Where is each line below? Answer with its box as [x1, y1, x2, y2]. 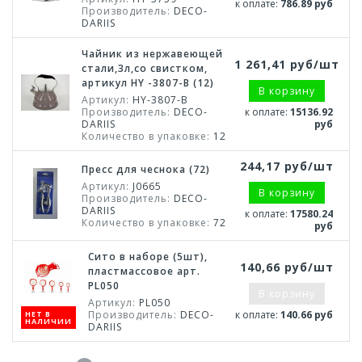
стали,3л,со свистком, [82, 61, 208, 75]
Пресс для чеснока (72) [82, 162, 210, 176]
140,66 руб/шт [239, 259, 334, 275]
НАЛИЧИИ [25, 315, 72, 326]
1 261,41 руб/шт [234, 57, 339, 72]
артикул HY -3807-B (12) [82, 76, 214, 90]
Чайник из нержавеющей [82, 47, 223, 61]
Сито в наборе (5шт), [88, 250, 208, 263]
